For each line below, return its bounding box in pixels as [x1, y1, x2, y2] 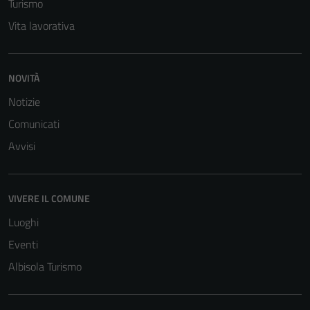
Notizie [8, 93, 40, 110]
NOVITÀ [8, 71, 39, 85]
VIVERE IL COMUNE [8, 191, 90, 206]
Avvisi [8, 138, 35, 154]
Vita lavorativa [8, 17, 75, 34]
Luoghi [8, 214, 39, 230]
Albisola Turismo [8, 258, 82, 275]
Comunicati [8, 116, 60, 132]
